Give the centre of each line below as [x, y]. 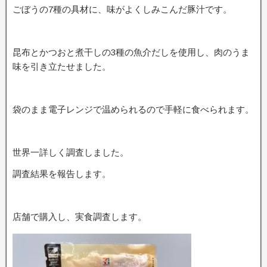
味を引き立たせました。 [62, 66]
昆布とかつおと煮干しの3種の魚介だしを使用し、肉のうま [131, 52]
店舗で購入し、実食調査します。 [80, 217]
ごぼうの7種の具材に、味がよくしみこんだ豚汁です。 [122, 9]
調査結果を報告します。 [62, 174]
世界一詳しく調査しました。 [71, 152]
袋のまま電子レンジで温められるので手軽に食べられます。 [133, 109]
